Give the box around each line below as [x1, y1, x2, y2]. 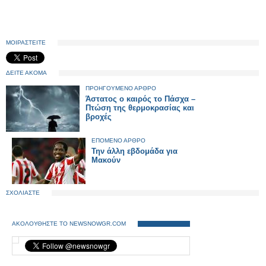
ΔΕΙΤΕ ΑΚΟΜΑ [6, 69, 47, 76]
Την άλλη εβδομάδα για [91, 147, 178, 156]
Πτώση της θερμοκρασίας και [85, 103, 194, 112]
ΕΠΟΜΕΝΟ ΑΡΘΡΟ [91, 137, 145, 144]
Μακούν [91, 156, 121, 164]
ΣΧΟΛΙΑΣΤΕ [6, 189, 40, 196]
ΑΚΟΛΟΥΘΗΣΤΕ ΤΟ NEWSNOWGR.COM [12, 220, 126, 227]
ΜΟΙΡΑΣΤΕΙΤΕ [6, 39, 46, 46]
